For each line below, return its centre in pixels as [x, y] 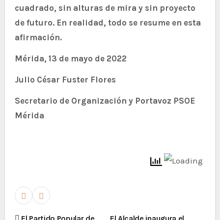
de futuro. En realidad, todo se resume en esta [108, 22]
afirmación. [38, 37]
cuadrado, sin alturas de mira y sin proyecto [105, 8]
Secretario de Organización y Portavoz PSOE [105, 100]
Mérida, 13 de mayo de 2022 [70, 58]
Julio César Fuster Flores [65, 79]
